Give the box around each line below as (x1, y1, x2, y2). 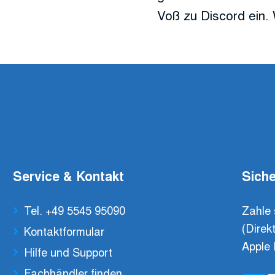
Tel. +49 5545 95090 (24, 201, 126, 218)
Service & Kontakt (12, 166, 124, 185)
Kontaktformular (24, 222, 105, 239)
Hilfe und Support (24, 244, 113, 260)
